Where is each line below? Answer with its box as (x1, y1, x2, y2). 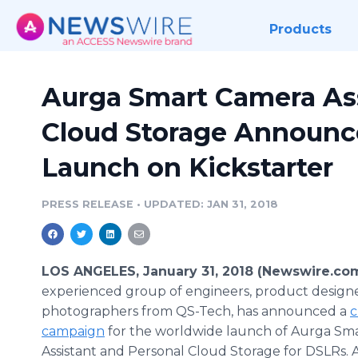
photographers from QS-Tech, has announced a (42, 304, 350, 319)
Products (268, 22, 332, 37)
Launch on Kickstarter (42, 152, 333, 183)
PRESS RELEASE (42, 198, 133, 210)
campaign (42, 324, 105, 339)
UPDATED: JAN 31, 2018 (144, 198, 278, 210)
